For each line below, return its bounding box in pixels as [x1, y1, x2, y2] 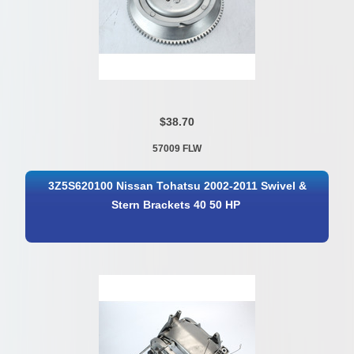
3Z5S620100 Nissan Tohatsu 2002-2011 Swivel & [48, 180, 307, 193]
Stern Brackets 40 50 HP [111, 199, 241, 212]
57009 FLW [152, 142, 201, 154]
